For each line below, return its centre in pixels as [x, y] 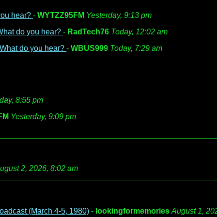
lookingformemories [132, 211]
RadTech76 [88, 32]
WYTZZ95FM [61, 15]
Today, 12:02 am [139, 32]
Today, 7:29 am [136, 48]
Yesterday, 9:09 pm [43, 116]
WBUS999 [89, 48]
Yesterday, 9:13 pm [119, 15]
